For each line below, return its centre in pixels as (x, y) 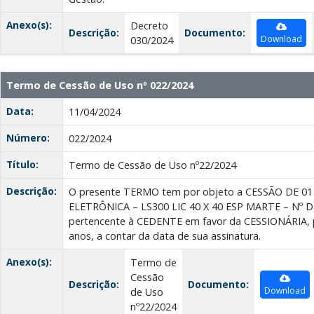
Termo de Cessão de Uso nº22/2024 (152, 165)
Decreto (149, 26)
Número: (28, 138)
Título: (22, 165)
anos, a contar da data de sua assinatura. (165, 236)
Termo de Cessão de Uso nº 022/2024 (100, 86)
